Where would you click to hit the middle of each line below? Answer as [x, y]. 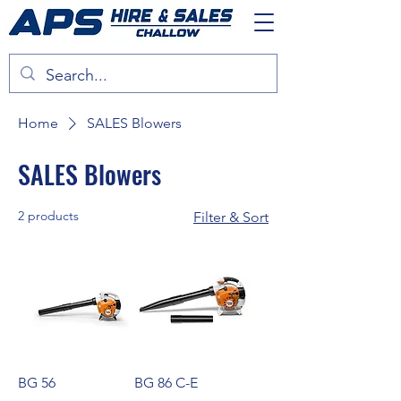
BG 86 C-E [166, 383]
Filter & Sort [231, 217]
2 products [48, 216]
